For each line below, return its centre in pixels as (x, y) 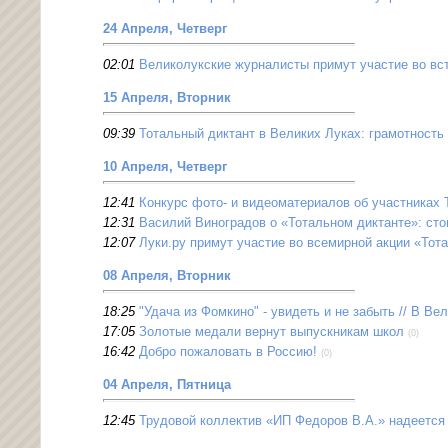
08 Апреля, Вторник (167, 276)
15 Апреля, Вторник (167, 98)
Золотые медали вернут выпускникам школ (271, 332)
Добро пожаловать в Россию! (228, 352)
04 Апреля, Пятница (167, 385)
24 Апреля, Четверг (165, 29)
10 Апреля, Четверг (165, 167)
